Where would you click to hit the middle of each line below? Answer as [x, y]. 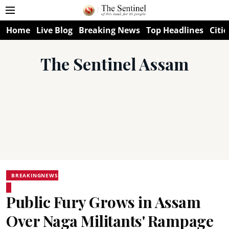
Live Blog [54, 30]
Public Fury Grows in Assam [103, 202]
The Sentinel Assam [114, 64]
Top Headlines [175, 30]
